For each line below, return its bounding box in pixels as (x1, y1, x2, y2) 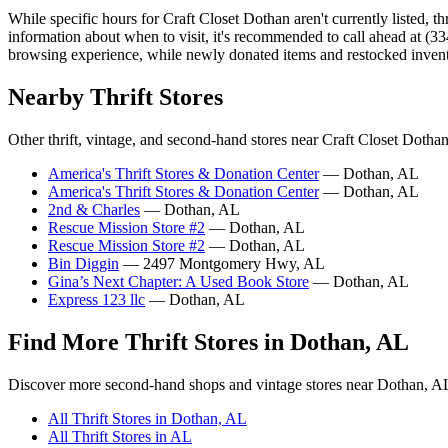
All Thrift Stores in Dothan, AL (48, 409, 247, 427)
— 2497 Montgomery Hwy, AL (119, 255, 325, 273)
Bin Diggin (48, 255, 119, 273)
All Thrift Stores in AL (48, 427, 192, 445)
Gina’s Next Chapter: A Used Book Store (48, 273, 309, 291)
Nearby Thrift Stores (8, 84, 223, 111)
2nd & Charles (48, 201, 140, 219)
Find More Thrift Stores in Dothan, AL (8, 329, 409, 356)
